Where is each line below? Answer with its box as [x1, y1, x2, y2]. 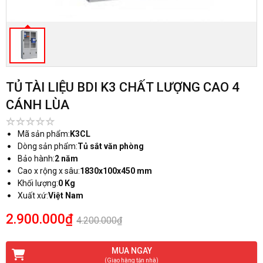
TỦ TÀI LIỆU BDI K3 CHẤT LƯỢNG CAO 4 [6, 80, 240, 95]
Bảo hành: [18, 154, 55, 163]
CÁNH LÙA [6, 97, 69, 112]
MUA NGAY [111, 246, 152, 255]
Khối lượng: [18, 178, 58, 188]
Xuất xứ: [18, 191, 48, 200]
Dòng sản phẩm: [18, 141, 77, 151]
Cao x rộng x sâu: [18, 166, 80, 176]
